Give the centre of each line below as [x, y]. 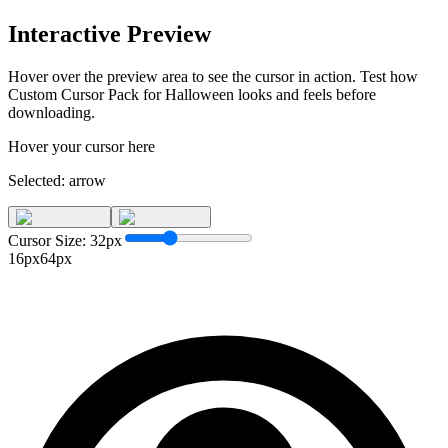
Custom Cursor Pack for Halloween [121, 94]
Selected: [38, 180]
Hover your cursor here [81, 146]
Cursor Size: [49, 240]
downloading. [51, 112]
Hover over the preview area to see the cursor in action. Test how [213, 76]
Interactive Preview [109, 33]
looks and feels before [305, 94]
